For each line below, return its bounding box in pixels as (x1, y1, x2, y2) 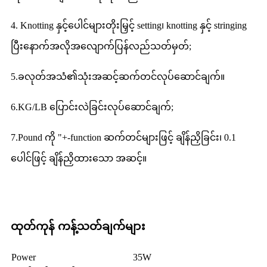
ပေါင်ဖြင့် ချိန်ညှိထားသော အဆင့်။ (11, 153, 147, 164)
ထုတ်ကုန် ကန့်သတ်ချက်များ (11, 220, 145, 233)
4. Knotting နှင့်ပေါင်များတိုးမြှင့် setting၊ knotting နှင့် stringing (11, 20, 247, 31)
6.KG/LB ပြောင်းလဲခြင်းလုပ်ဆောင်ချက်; (11, 102, 173, 113)
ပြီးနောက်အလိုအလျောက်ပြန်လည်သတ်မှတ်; (11, 41, 191, 52)
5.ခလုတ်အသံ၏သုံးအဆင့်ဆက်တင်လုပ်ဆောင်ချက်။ (11, 72, 225, 82)
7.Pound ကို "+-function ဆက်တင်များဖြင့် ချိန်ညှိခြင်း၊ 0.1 (11, 132, 236, 143)
